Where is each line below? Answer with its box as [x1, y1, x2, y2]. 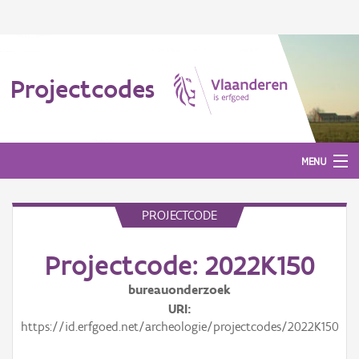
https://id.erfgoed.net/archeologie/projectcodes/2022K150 [20, 319, 339, 334]
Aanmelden [12, 224, 66, 237]
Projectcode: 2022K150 [44, 248, 315, 282]
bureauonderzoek [128, 282, 231, 297]
